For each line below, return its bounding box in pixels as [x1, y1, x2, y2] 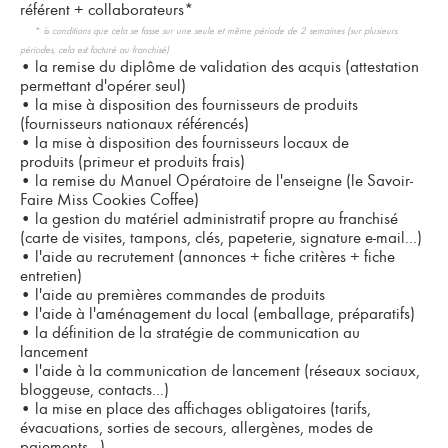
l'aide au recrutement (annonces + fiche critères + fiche [31, 247, 395, 266]
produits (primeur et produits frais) [20, 152, 245, 171]
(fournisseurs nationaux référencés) [20, 114, 249, 133]
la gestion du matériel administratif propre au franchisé [31, 209, 398, 228]
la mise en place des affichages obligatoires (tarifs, [31, 399, 371, 418]
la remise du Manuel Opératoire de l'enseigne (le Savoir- [31, 171, 413, 190]
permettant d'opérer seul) [20, 76, 186, 95]
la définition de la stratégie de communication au [31, 323, 360, 342]
